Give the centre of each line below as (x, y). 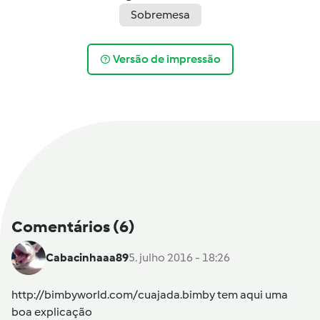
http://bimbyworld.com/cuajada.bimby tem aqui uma (150, 294)
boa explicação (52, 311)
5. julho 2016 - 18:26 (179, 257)
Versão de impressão (167, 59)
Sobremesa (160, 15)
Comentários (62, 226)
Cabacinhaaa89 (87, 257)
